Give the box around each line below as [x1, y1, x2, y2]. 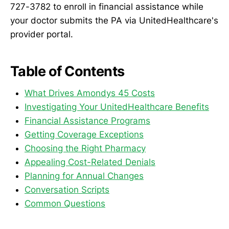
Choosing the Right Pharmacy [25, 143, 146, 153]
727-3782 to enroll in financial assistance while [10, 1, 203, 12]
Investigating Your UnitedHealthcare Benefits [25, 101, 209, 112]
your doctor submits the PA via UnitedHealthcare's [10, 15, 218, 26]
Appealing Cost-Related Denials [25, 156, 155, 167]
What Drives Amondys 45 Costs [25, 87, 155, 98]
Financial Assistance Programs [25, 115, 150, 126]
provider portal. [10, 29, 73, 39]
